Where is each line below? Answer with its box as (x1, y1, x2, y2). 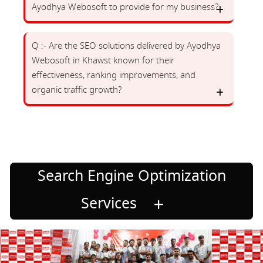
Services (81, 192, 141, 214)
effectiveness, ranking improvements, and (32, 68, 195, 82)
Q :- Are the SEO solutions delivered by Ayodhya (32, 39, 221, 52)
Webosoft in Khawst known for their (32, 53, 174, 67)
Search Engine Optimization (37, 164, 226, 187)
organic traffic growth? (32, 83, 122, 96)
